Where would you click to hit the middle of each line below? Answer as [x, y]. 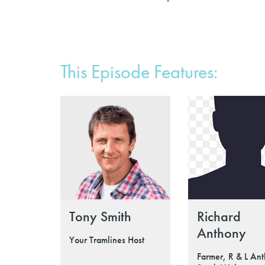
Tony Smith [100, 216]
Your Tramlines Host [107, 240]
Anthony [222, 232]
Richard [219, 216]
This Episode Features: [139, 72]
